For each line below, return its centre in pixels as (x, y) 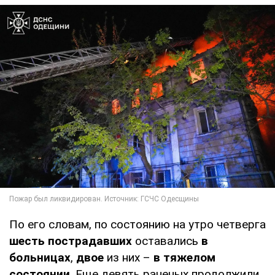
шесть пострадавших (71, 241)
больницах (40, 258)
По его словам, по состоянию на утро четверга (137, 225)
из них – (129, 258)
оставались (167, 241)
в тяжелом (184, 258)
